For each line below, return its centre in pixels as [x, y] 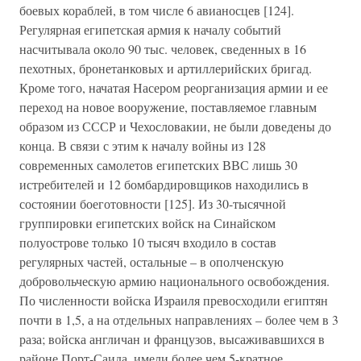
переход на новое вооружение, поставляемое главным [168, 107]
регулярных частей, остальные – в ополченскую [151, 261]
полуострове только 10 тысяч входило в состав [148, 242]
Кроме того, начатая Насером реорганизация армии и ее [174, 87]
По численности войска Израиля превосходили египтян [174, 300]
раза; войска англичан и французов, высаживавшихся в [172, 339]
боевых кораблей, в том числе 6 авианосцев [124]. [157, 10]
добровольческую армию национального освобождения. [174, 281]
